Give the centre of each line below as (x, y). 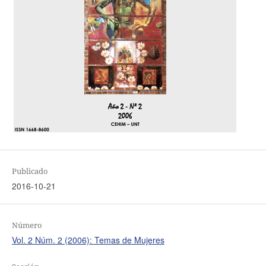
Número (27, 225)
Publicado (30, 171)
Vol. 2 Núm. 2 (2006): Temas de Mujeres (88, 240)
